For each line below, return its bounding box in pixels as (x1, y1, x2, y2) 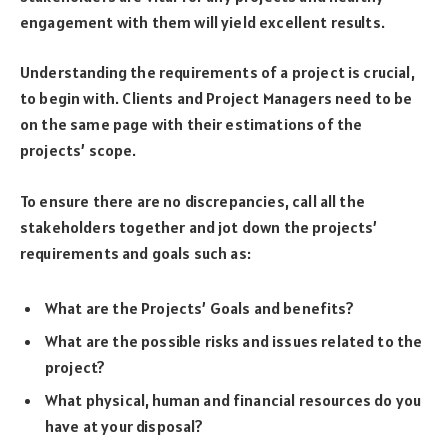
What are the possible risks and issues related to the (45, 330, 423, 351)
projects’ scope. (20, 140, 137, 161)
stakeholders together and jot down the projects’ (20, 216, 378, 237)
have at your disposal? (45, 415, 204, 436)
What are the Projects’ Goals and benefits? (45, 297, 354, 318)
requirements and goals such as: (20, 242, 251, 263)
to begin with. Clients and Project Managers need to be (20, 88, 413, 109)
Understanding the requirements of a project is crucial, (20, 62, 415, 83)
